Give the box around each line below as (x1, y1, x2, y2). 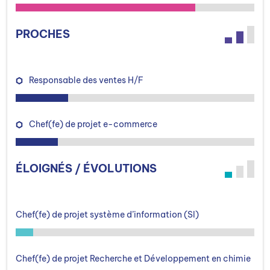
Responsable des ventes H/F (29, 74, 143, 86)
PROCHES (16, 27, 70, 42)
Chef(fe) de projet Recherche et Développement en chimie (16, 253, 251, 264)
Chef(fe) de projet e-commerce (29, 118, 157, 130)
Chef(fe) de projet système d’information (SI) (16, 209, 199, 220)
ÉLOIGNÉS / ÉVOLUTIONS (16, 162, 157, 176)
